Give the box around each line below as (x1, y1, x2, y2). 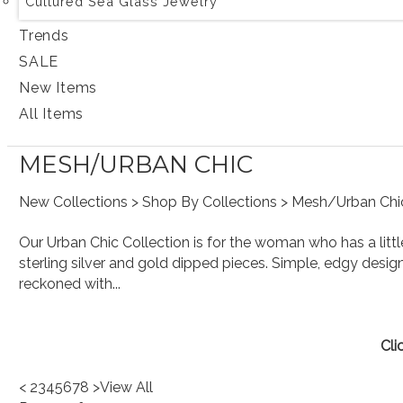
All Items (19, 105, 85, 122)
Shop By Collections (142, 193, 278, 210)
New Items (19, 79, 98, 96)
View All (100, 379, 154, 396)
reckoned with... (19, 275, 121, 292)
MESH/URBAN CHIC (19, 149, 254, 179)
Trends (19, 27, 69, 44)
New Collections (19, 193, 129, 210)
